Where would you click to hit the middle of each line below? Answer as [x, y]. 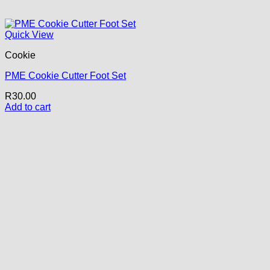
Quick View [29, 35]
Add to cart [28, 107]
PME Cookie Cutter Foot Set [65, 76]
